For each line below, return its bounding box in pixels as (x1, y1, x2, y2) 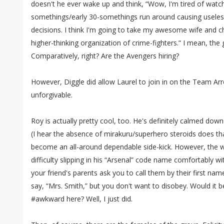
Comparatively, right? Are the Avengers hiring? (31, 51, 179, 60)
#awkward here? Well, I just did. (31, 194, 132, 203)
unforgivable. (31, 90, 72, 99)
